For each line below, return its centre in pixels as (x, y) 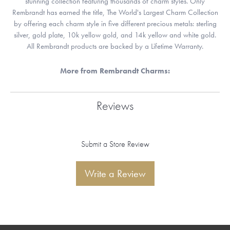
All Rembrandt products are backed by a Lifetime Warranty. (115, 46)
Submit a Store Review (115, 144)
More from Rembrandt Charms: (115, 71)
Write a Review (115, 174)
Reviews (115, 106)
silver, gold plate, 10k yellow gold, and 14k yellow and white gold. (115, 35)
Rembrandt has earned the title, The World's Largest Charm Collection (115, 13)
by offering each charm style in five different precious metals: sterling (115, 24)
